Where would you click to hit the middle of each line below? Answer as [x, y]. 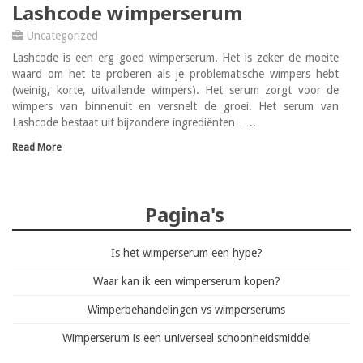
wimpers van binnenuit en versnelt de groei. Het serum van [175, 107]
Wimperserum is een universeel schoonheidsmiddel [186, 337]
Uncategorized [63, 36]
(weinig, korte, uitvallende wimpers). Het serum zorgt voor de [175, 90]
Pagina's [184, 214]
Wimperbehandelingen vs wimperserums [187, 309]
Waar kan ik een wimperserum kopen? [186, 281]
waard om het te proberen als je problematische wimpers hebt [175, 74]
